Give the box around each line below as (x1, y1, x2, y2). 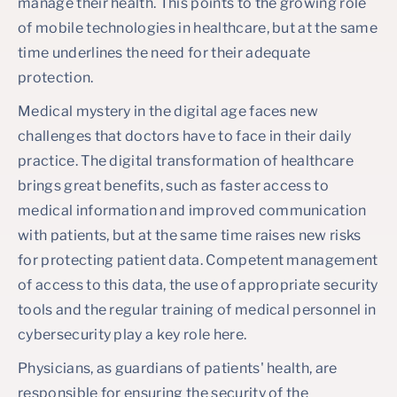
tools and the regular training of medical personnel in (18, 301, 377, 318)
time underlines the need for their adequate (18, 44, 311, 61)
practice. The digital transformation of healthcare (18, 152, 354, 169)
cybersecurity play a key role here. (18, 326, 247, 343)
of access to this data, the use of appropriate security (18, 276, 378, 293)
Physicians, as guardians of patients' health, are (18, 360, 338, 377)
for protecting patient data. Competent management (18, 252, 378, 269)
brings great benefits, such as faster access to (18, 177, 330, 194)
